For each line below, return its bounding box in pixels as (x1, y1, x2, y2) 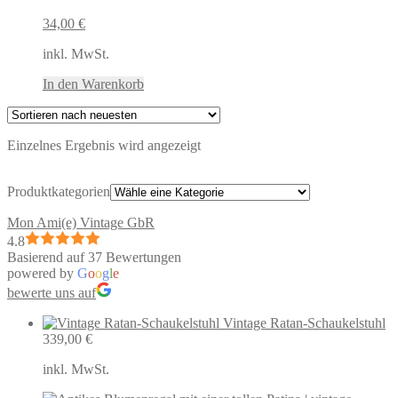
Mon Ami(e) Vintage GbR (7, 214, 155, 230)
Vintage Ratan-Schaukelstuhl (223, 314, 386, 330)
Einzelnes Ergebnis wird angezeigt (7, 137, 201, 153)
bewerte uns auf (7, 284, 96, 300)
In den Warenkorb (43, 76, 144, 92)
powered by (7, 265, 77, 281)
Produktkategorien (7, 183, 110, 199)
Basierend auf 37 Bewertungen (7, 249, 181, 265)
